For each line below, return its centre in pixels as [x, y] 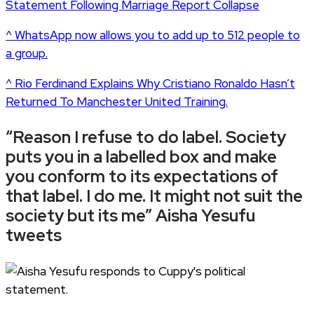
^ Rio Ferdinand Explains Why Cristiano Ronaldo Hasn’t [150, 83]
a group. [27, 53]
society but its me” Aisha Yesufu [130, 215]
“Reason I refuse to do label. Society [146, 137]
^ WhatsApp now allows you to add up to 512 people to [153, 35]
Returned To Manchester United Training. [117, 101]
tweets [34, 235]
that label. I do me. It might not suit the [154, 196]
